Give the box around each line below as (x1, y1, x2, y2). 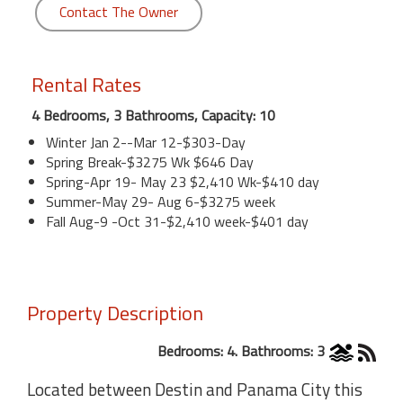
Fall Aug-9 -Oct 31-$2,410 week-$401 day (46, 210, 309, 232)
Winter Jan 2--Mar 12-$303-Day (46, 130, 246, 153)
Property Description (27, 297, 203, 328)
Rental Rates (31, 68, 141, 100)
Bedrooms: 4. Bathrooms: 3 (157, 339, 325, 362)
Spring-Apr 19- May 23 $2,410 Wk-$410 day (46, 170, 319, 193)
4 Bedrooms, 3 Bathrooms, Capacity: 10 (31, 103, 275, 126)
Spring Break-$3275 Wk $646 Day (46, 150, 254, 173)
